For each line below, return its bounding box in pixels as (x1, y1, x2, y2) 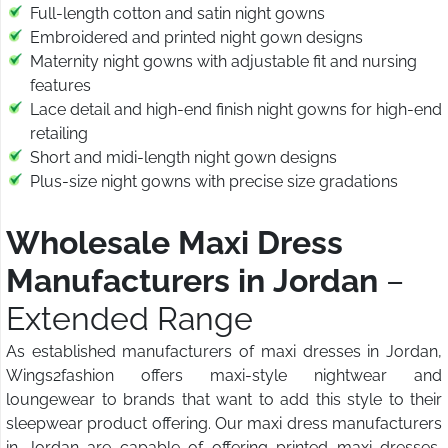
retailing (30, 124, 88, 144)
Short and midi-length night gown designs (30, 148, 337, 168)
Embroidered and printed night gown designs (30, 28, 363, 48)
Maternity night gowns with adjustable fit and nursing (30, 52, 417, 72)
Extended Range (6, 300, 253, 338)
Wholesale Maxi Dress (6, 224, 343, 262)
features (30, 76, 91, 96)
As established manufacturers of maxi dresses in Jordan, (6, 342, 442, 362)
